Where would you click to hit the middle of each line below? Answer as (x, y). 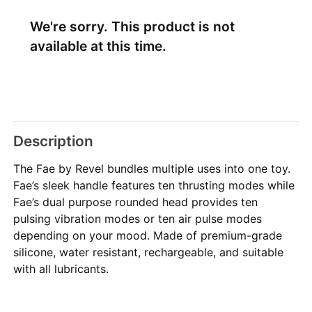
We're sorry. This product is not (132, 27)
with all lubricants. (61, 268)
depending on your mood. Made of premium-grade (148, 235)
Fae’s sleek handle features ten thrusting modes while (154, 185)
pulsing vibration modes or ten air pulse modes (138, 218)
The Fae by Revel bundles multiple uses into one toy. (152, 168)
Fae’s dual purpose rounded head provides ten (136, 202)
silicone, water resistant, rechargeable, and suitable (149, 252)
